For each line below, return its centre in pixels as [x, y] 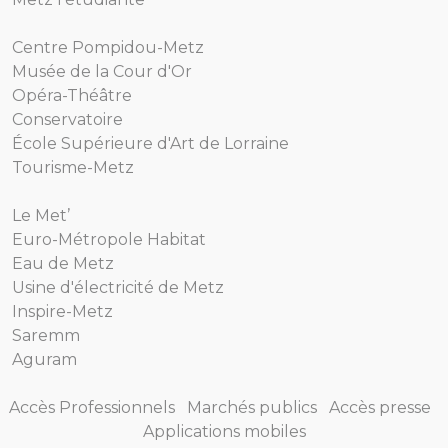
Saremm [46, 336]
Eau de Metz [63, 264]
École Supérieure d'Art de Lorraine [150, 144]
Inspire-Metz [62, 312]
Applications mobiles [224, 432]
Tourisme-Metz [73, 168]
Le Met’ [41, 216]
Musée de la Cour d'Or [102, 72]
